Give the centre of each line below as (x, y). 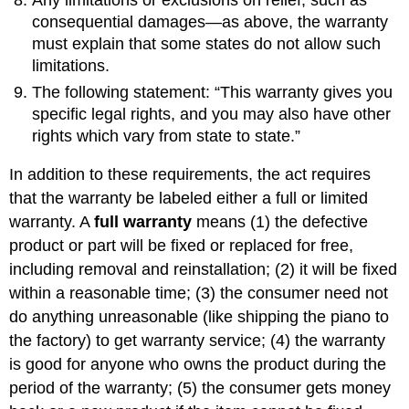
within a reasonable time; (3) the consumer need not (199, 294)
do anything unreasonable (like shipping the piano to (199, 317)
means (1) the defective (280, 222)
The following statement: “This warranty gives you (213, 92)
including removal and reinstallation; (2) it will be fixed (204, 270)
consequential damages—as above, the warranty (210, 22)
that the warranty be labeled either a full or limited (189, 199)
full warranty (143, 222)
